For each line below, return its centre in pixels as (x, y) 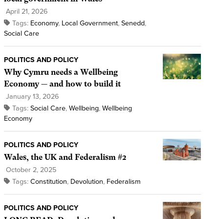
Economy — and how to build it (62, 84)
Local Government (89, 23)
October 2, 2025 (30, 170)
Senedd (133, 23)
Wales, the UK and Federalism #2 (65, 157)
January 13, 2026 (31, 97)
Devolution (87, 182)
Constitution (48, 182)
